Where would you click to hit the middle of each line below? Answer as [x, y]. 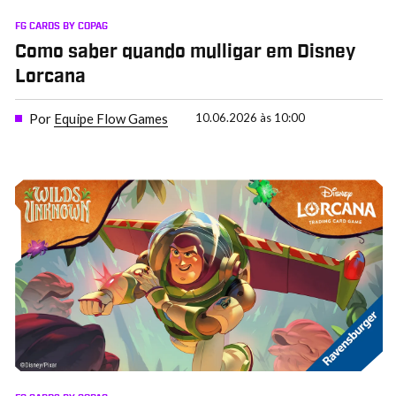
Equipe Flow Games [110, 118]
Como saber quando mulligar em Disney [185, 53]
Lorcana [50, 77]
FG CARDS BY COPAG [61, 26]
